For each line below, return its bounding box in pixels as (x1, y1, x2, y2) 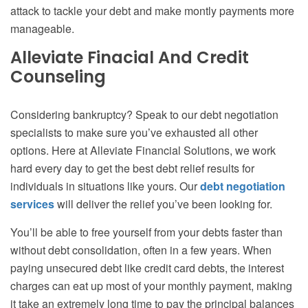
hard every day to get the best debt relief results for (10, 160, 254, 177)
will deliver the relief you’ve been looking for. (54, 196, 272, 212)
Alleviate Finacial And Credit (10, 46, 249, 69)
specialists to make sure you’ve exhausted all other (10, 124, 258, 141)
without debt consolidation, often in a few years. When (10, 242, 272, 258)
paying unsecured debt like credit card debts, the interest (10, 260, 284, 276)
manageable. (10, 21, 77, 37)
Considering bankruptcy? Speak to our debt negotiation (10, 107, 278, 123)
